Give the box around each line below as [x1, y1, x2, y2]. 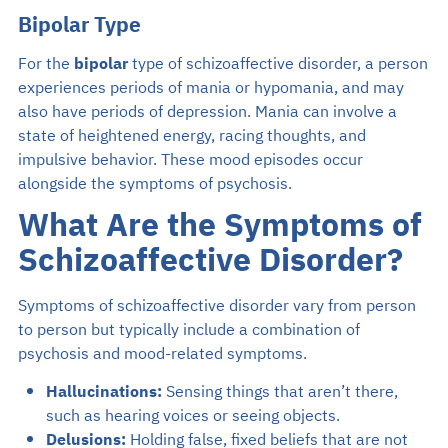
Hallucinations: [45, 379, 162, 406]
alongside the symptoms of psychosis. [17, 171, 292, 198]
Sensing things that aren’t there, [161, 379, 398, 406]
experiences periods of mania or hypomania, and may [17, 75, 404, 102]
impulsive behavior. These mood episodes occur [17, 147, 363, 174]
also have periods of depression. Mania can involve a [17, 99, 397, 126]
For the [17, 51, 74, 78]
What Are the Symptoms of [17, 201, 422, 254]
